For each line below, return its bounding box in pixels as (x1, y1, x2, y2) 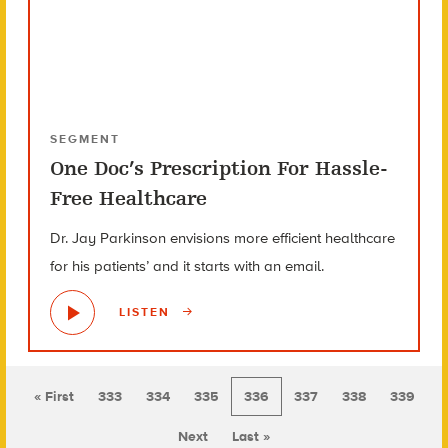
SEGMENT (49, 131, 120, 146)
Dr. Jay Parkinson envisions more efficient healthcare (49, 228, 395, 247)
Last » (232, 427, 270, 445)
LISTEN (118, 305, 175, 320)
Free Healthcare (49, 186, 207, 210)
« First (33, 387, 74, 405)
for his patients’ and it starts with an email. (49, 256, 324, 275)
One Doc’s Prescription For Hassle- (49, 156, 388, 180)
